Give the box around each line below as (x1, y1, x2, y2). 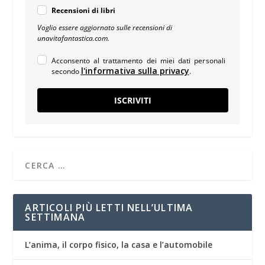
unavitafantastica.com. (37, 33, 109, 43)
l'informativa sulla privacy (80, 65, 189, 76)
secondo (51, 66, 81, 76)
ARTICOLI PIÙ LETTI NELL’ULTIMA (25, 201, 193, 214)
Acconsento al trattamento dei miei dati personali (51, 56, 225, 66)
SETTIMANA (25, 211, 86, 224)
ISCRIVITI (114, 95, 151, 106)
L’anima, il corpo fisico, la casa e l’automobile (25, 239, 213, 250)
